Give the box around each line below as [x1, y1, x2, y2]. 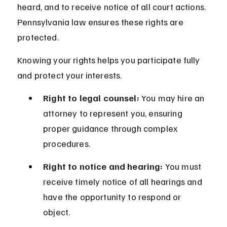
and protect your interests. [17, 69, 122, 81]
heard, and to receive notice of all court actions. [17, 1, 208, 13]
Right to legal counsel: [43, 92, 139, 104]
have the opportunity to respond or [43, 191, 183, 203]
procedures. [43, 138, 90, 149]
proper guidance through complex [43, 123, 180, 134]
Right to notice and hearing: [43, 161, 163, 172]
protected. [17, 31, 59, 43]
